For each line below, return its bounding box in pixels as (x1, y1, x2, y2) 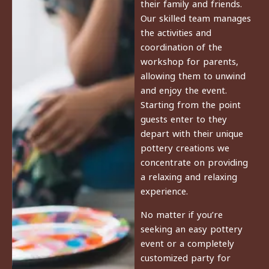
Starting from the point (141, 98, 241, 109)
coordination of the (141, 40, 222, 52)
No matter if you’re (141, 208, 223, 219)
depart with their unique (141, 127, 243, 138)
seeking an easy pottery (141, 222, 243, 234)
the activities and (141, 26, 211, 37)
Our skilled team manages (141, 11, 251, 23)
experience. (141, 184, 188, 196)
